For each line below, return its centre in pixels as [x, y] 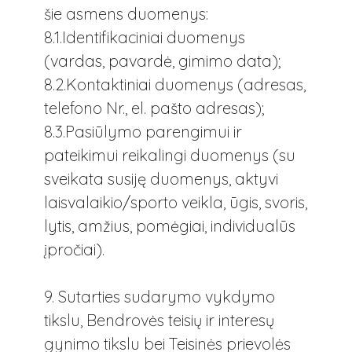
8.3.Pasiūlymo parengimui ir [143, 131]
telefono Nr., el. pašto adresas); [154, 108]
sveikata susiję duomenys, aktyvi [161, 178]
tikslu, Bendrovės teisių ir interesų [159, 321]
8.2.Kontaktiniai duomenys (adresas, [175, 84]
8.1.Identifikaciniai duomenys [145, 37]
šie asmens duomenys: [126, 13]
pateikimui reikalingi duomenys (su [170, 155]
